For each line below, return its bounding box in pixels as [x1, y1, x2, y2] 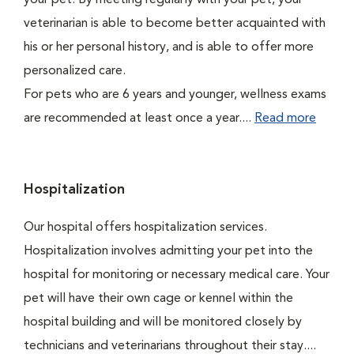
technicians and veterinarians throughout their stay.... [24, 340, 316, 352]
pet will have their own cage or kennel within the [24, 292, 293, 305]
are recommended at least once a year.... [24, 112, 254, 125]
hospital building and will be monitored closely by [24, 316, 302, 329]
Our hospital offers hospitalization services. [24, 221, 267, 234]
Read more [254, 112, 316, 125]
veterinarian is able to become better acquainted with [24, 17, 326, 30]
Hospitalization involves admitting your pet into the [24, 245, 313, 258]
